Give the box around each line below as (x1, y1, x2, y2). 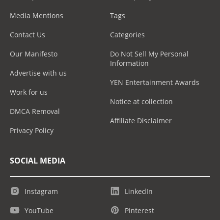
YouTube (25, 205, 54, 215)
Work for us (10, 87, 48, 97)
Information (110, 58, 149, 68)
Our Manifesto (10, 49, 57, 58)
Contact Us (10, 29, 45, 39)
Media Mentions (10, 10, 63, 20)
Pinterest (125, 205, 154, 215)
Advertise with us (10, 68, 67, 78)
